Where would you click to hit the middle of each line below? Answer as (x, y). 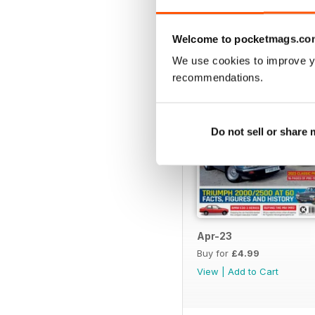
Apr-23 (214, 236)
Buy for (214, 253)
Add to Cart (253, 271)
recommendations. (218, 77)
